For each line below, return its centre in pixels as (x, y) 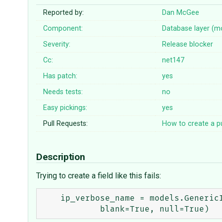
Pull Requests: (66, 124)
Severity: (57, 45)
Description (62, 157)
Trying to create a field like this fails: (99, 176)
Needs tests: (63, 92)
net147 (173, 60)
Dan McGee (181, 13)
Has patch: (60, 76)
